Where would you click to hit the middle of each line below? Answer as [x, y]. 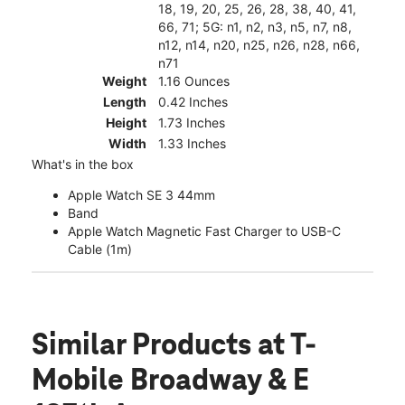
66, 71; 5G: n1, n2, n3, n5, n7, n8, [255, 27]
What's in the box [83, 165]
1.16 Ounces [194, 81]
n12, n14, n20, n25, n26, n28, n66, [259, 45]
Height [126, 123]
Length [125, 102]
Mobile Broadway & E [170, 382]
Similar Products [145, 347]
